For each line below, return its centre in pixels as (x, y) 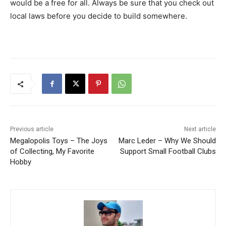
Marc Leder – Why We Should (167, 141)
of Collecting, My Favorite (52, 152)
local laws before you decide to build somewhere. (99, 16)
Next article (200, 129)
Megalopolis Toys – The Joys (59, 141)
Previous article (32, 129)
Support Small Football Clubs (168, 152)
